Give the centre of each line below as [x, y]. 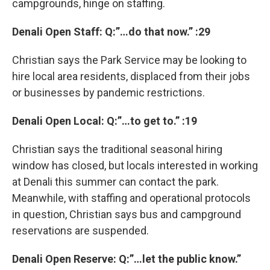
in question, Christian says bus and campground [127, 214]
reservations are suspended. [80, 231]
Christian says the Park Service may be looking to [129, 60]
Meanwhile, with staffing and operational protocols [131, 198]
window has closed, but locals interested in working [135, 165]
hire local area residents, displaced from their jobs [131, 76]
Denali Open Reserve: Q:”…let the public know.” [127, 259]
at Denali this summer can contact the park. [115, 182]
